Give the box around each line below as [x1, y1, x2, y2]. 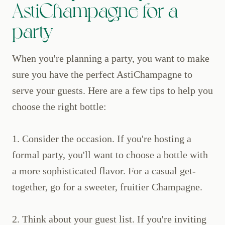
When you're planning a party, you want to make [12, 53, 209, 64]
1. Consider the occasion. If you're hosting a [12, 133, 191, 145]
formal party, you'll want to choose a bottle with [12, 149, 208, 161]
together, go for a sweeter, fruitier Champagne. [12, 181, 202, 193]
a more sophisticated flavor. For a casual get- [12, 165, 196, 177]
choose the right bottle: [12, 101, 106, 113]
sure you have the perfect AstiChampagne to [12, 69, 192, 80]
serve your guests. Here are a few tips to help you [12, 85, 213, 96]
